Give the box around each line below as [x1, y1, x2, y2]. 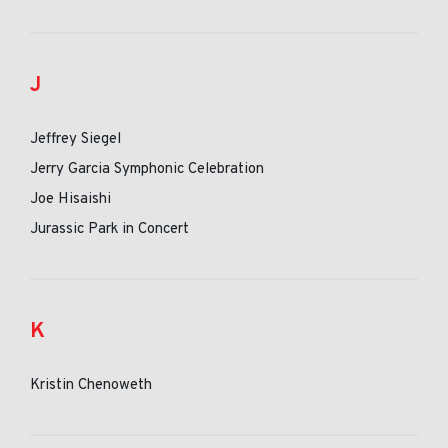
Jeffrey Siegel [30, 130, 121, 149]
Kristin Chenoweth [30, 376, 152, 395]
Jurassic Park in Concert [30, 220, 189, 239]
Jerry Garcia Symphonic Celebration [30, 160, 264, 179]
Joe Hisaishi [30, 190, 111, 209]
